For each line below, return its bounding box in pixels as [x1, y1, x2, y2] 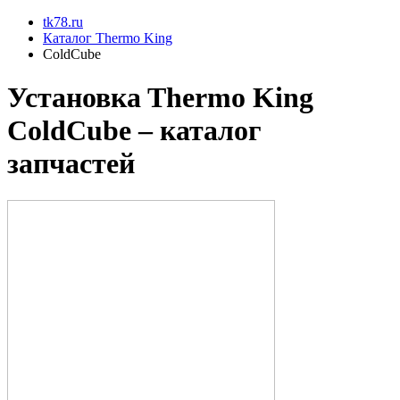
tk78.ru [43, 14, 83, 29]
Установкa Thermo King [7, 81, 313, 114]
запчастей [7, 147, 135, 180]
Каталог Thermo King [43, 30, 172, 46]
